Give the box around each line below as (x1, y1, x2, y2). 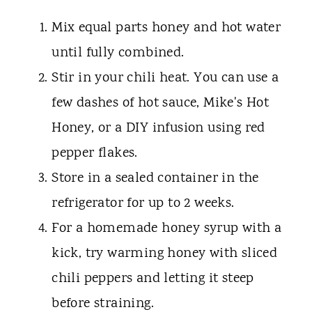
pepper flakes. (52, 143, 138, 164)
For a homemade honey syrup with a (52, 219, 282, 240)
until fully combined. (52, 43, 185, 64)
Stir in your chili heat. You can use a (52, 68, 279, 89)
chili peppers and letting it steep (52, 269, 254, 290)
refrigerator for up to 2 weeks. (52, 194, 235, 214)
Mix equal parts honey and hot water (52, 18, 281, 39)
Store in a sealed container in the (52, 169, 259, 189)
